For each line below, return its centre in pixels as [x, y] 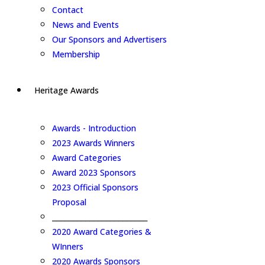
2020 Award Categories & [102, 232]
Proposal [69, 202]
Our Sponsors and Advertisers [109, 39]
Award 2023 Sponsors [94, 172]
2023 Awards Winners [93, 143]
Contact [68, 10]
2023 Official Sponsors [95, 187]
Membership [76, 54]
